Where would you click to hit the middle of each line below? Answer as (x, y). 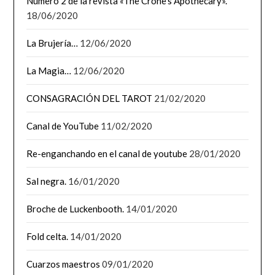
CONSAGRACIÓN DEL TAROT (90, 98)
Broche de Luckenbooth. (76, 208)
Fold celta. (48, 236)
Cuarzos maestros (64, 264)
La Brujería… (52, 43)
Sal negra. (47, 181)
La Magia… (49, 70)
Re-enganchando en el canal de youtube (107, 153)
